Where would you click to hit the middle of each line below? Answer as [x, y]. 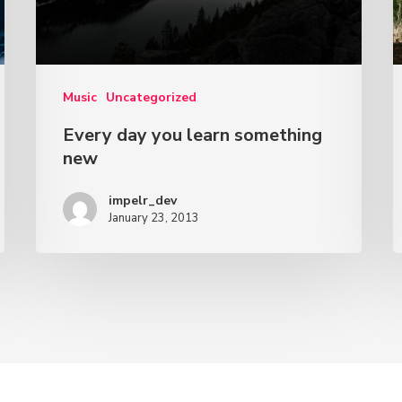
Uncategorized [152, 98]
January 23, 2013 [154, 218]
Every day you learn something [193, 135]
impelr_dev [143, 201]
